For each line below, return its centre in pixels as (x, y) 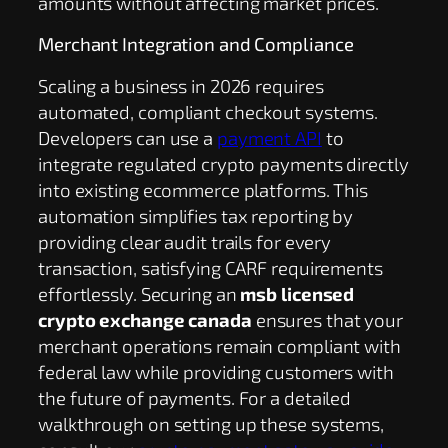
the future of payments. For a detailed (195, 397)
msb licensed (297, 293)
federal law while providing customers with (216, 371)
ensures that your (327, 319)
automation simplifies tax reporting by (196, 215)
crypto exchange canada (145, 319)
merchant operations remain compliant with (219, 345)
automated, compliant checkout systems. (208, 111)
